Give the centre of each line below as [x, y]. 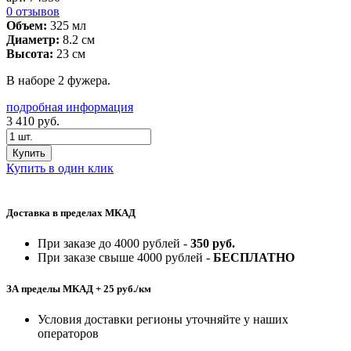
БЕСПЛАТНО [254, 258]
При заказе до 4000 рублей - [114, 244]
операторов [68, 333]
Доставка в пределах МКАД [71, 213]
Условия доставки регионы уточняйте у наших [163, 319]
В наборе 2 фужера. [58, 81]
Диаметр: [33, 40]
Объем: [27, 26]
